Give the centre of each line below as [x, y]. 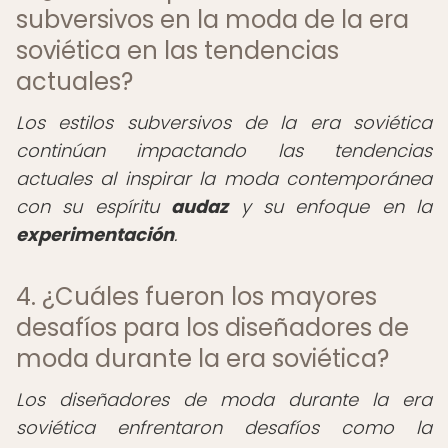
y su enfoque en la [330, 206]
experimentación [95, 234]
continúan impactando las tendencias [224, 150]
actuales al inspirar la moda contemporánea [224, 178]
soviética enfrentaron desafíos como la [224, 427]
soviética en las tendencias [177, 50]
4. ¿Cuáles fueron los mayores [196, 296]
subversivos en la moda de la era [212, 19]
